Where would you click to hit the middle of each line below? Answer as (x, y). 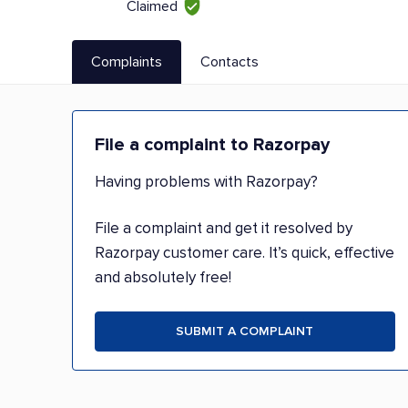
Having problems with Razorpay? (206, 182)
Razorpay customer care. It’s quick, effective (245, 253)
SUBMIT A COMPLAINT (245, 331)
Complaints (127, 61)
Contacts (229, 61)
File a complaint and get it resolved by (224, 228)
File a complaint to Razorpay (212, 145)
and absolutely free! (163, 277)
